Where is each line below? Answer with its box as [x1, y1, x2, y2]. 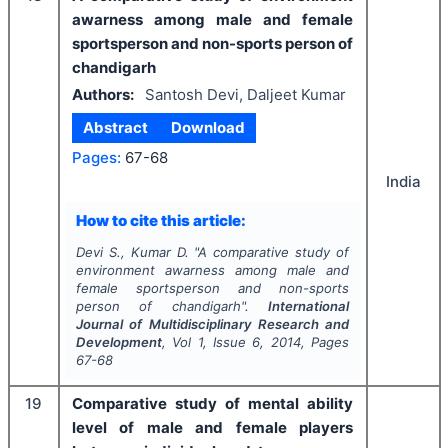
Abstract [83, 118, 149, 137]
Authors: [72, 84, 134, 104]
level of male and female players [72, 418, 353, 437]
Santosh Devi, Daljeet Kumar [144, 84, 346, 104]
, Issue [202, 334, 253, 350]
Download [170, 118, 245, 137]
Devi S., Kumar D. [75, 244, 189, 260]
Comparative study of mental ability [72, 394, 353, 413]
